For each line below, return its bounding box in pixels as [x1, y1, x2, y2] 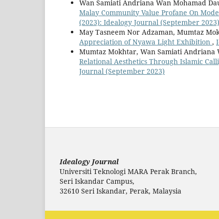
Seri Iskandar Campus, [60, 176, 134, 186]
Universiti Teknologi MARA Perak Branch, [60, 166, 197, 176]
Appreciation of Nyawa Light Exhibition [79, 37, 212, 46]
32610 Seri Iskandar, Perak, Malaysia [60, 186, 181, 196]
